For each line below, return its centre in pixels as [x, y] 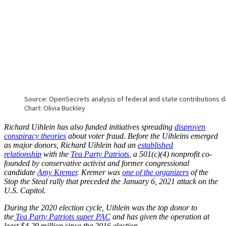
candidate [21, 172]
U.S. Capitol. [25, 190]
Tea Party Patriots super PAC [62, 216]
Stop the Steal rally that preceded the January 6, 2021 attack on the [111, 181]
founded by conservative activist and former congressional [97, 163]
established [155, 145]
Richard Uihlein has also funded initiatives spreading [89, 127]
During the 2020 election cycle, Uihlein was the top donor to [101, 207]
